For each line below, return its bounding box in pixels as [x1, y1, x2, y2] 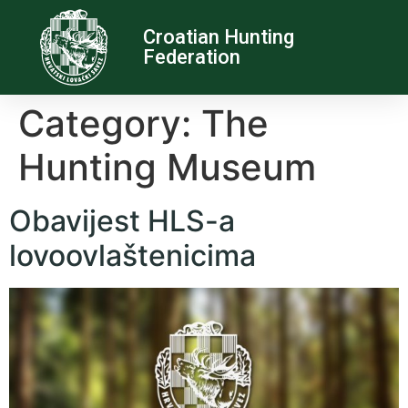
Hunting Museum [18, 145, 316, 189]
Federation [143, 46, 241, 68]
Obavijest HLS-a [9, 203, 235, 239]
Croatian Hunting [143, 25, 295, 48]
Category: [18, 101, 201, 146]
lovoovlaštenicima [9, 238, 256, 273]
